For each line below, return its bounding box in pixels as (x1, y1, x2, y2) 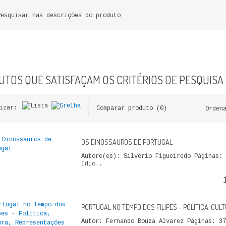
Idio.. (81, 160, 102, 167)
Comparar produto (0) (96, 105, 167, 112)
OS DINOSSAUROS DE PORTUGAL (81, 138, 173, 146)
